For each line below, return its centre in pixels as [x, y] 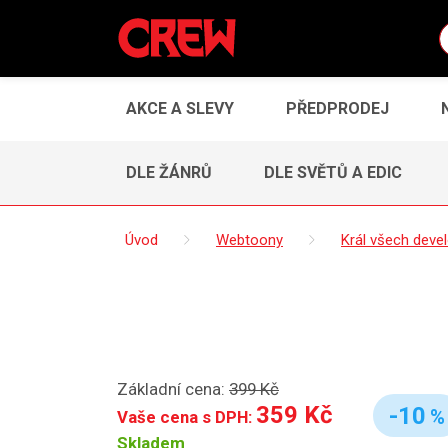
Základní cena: [173, 388]
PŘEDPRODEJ [337, 108]
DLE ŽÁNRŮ [169, 172]
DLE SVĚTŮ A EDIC [333, 172]
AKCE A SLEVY [180, 108]
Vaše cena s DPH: [186, 416]
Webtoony [249, 239]
